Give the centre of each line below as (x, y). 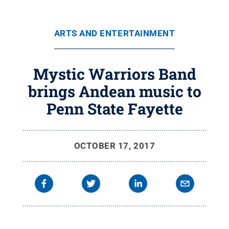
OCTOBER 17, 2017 (114, 146)
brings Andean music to (114, 91)
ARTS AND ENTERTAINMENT (114, 33)
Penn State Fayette (114, 109)
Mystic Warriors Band (114, 74)
